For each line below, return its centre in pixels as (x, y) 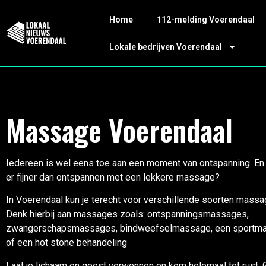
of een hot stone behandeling (69, 243)
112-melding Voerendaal (205, 20)
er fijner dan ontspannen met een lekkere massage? (113, 177)
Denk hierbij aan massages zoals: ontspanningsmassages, (127, 214)
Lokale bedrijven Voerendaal (165, 47)
